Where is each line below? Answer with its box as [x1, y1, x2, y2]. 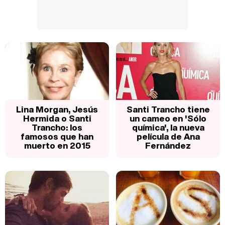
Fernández [145, 139, 191, 152]
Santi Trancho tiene [126, 102, 210, 116]
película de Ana [136, 130, 200, 143]
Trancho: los [32, 121, 82, 134]
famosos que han [21, 130, 93, 143]
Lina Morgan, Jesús [16, 102, 98, 116]
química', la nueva [132, 121, 204, 134]
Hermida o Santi [23, 111, 91, 125]
